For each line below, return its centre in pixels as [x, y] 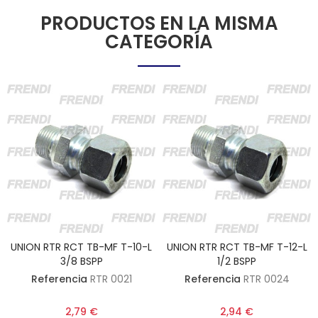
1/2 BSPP [237, 261]
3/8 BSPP [81, 261]
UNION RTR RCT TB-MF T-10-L [81, 247]
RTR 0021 [111, 279]
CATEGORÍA [159, 42]
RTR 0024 [266, 279]
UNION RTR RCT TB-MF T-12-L [237, 247]
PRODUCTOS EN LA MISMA [159, 23]
